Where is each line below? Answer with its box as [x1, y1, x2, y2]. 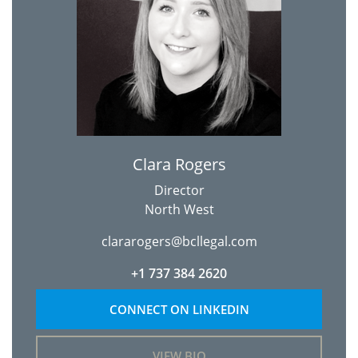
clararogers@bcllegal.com [101, 233, 257, 250]
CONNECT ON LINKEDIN [109, 301, 249, 317]
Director [153, 181, 205, 199]
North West [144, 201, 214, 218]
